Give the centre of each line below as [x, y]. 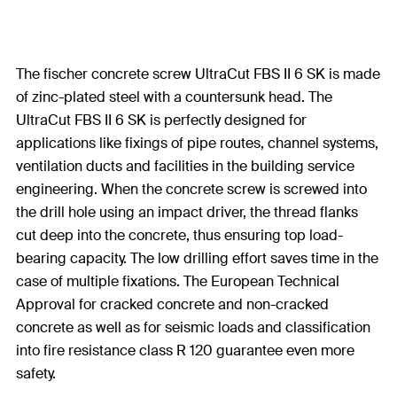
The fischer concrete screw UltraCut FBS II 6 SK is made [198, 74]
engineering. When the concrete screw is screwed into [191, 189]
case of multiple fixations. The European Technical [178, 281]
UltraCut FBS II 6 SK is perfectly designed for [161, 120]
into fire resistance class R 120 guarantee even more [185, 350]
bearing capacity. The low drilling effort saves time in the [197, 258]
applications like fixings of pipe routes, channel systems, [197, 143]
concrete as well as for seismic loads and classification [193, 327]
